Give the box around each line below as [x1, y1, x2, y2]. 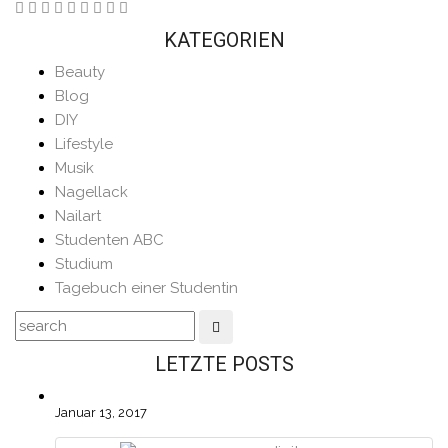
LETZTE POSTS [154, 352, 294, 377]
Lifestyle [55, 135, 113, 154]
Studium [55, 255, 113, 274]
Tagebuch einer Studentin [55, 279, 238, 298]
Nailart [55, 207, 101, 226]
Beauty [55, 63, 105, 82]
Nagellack [55, 183, 128, 202]
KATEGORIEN [163, 28, 285, 53]
